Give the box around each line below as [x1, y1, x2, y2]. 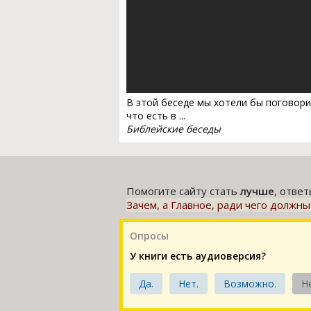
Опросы [130, 228, 169, 242]
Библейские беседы [126, 121, 221, 135]
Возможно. [224, 276, 276, 290]
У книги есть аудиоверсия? [130, 249, 266, 262]
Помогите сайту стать [126, 183, 240, 198]
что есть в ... [126, 108, 185, 122]
